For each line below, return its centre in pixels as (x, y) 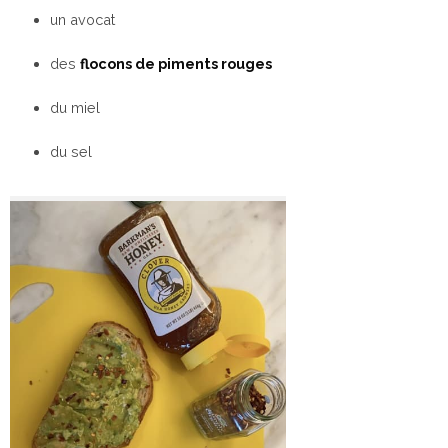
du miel (75, 108)
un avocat (82, 20)
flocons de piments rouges (176, 64)
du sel (71, 152)
